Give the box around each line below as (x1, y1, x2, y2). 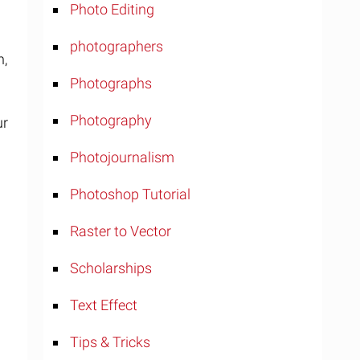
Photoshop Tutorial (70, 186, 190, 202)
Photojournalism (70, 149, 174, 166)
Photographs (70, 75, 152, 92)
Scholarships (70, 260, 152, 276)
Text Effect (70, 297, 137, 313)
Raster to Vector (70, 223, 171, 239)
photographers (70, 38, 163, 55)
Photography (70, 112, 152, 129)
